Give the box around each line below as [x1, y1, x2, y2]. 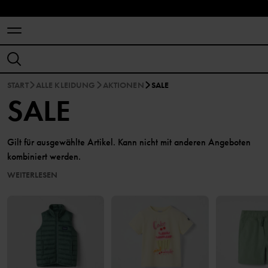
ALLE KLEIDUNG [35, 80, 96, 90]
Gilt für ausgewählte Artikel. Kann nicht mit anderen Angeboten [7, 136, 251, 148]
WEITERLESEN [7, 169, 57, 180]
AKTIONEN [102, 80, 144, 90]
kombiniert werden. [7, 150, 81, 163]
